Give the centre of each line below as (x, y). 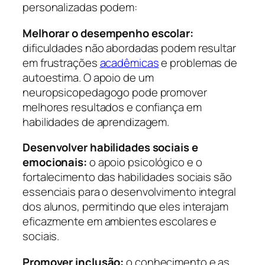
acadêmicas (129, 62)
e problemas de (198, 62)
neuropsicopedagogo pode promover (115, 92)
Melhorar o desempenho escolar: (108, 33)
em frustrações (61, 62)
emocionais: (55, 162)
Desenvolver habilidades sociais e (110, 148)
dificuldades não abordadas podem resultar (129, 48)
